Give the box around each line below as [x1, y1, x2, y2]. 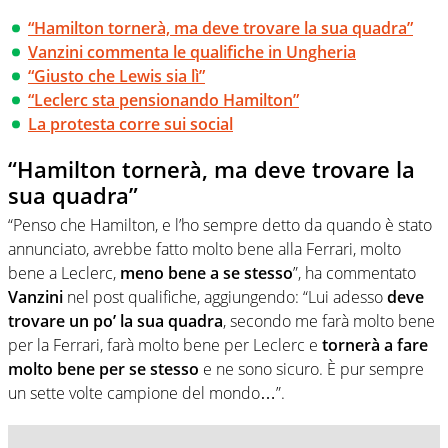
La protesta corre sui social [28, 112, 233, 135]
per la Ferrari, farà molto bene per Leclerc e [8, 334, 322, 357]
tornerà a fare [322, 334, 428, 357]
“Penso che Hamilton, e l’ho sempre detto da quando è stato [8, 214, 432, 237]
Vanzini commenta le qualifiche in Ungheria [28, 40, 356, 63]
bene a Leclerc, [8, 262, 120, 285]
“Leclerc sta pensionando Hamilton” [28, 88, 299, 111]
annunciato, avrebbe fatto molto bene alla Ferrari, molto [8, 238, 401, 261]
